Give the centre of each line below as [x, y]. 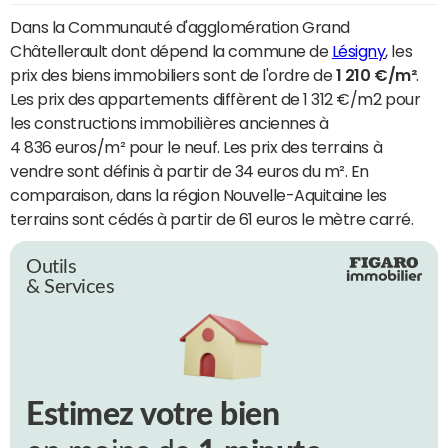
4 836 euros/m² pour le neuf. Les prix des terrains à [196, 146]
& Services [70, 286]
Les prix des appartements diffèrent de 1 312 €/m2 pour [215, 98]
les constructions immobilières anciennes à [169, 122]
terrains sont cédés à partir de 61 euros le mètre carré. [212, 218]
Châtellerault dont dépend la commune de [171, 50]
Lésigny [358, 50]
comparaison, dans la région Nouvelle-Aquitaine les [198, 194]
